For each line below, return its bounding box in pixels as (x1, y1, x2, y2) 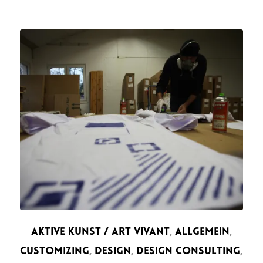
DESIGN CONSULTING (136, 246, 241, 258)
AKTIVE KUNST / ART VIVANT (31, 227, 170, 238)
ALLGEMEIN (174, 227, 230, 238)
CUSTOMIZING (20, 246, 90, 258)
